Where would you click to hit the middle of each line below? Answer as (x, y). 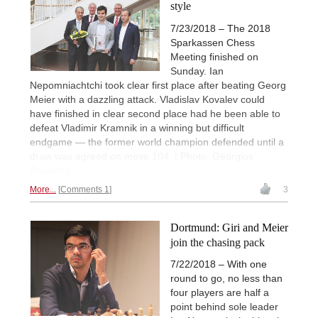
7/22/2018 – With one (219, 264)
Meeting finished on (214, 56)
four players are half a (220, 292)
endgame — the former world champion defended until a (157, 142)
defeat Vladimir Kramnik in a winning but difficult (137, 127)
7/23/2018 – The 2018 (220, 28)
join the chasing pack (218, 242)
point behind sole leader (224, 306)
